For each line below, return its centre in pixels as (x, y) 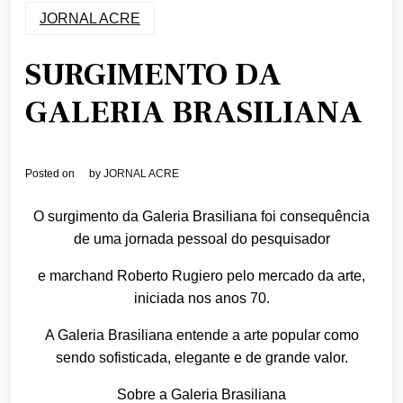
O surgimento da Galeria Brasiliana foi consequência (201, 216)
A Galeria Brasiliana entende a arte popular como (201, 335)
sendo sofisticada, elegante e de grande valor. (201, 357)
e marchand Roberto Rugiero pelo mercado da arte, (201, 275)
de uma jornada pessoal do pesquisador (201, 238)
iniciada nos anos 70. (201, 298)
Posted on (51, 173)
